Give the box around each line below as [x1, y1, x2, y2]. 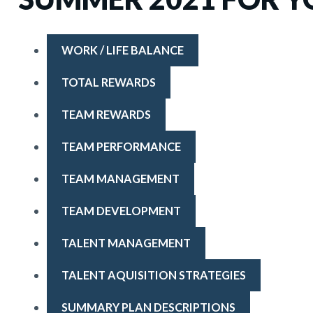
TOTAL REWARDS [61, 75, 156, 89]
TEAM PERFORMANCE [61, 139, 181, 153]
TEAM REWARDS [61, 107, 151, 121]
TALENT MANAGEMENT [61, 235, 191, 249]
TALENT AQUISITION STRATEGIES [61, 268, 246, 282]
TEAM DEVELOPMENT [61, 203, 181, 217]
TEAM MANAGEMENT [61, 171, 180, 185]
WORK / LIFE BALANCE [61, 43, 184, 57]
